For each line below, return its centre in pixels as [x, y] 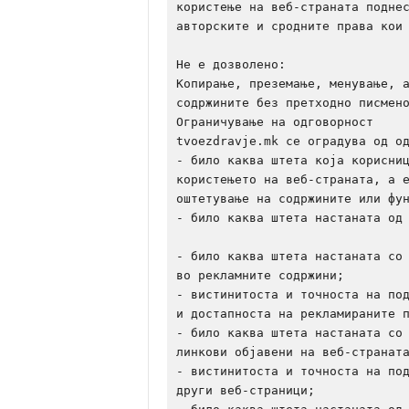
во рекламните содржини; [260, 275]
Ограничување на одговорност [274, 122]
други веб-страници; [245, 390]
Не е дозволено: [231, 64]
